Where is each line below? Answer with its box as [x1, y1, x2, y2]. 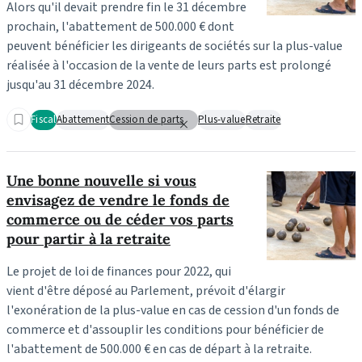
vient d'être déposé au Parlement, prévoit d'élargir [6, 281, 285, 300]
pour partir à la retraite [6, 229, 170, 248]
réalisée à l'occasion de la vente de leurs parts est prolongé [6, 56, 331, 74]
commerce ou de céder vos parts [6, 209, 234, 229]
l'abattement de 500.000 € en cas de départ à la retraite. [6, 339, 312, 358]
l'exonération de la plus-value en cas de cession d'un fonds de [6, 301, 339, 319]
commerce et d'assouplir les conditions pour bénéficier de [6, 320, 324, 339]
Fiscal [31, 112, 57, 128]
